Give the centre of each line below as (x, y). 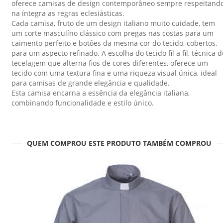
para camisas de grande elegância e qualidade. (91, 83)
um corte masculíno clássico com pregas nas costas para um (112, 33)
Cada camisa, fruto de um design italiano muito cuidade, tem (113, 23)
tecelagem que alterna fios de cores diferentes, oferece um (110, 63)
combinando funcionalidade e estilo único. (83, 103)
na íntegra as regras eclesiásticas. (68, 13)
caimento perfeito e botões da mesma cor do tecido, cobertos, (114, 43)
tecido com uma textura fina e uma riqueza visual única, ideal (114, 73)
